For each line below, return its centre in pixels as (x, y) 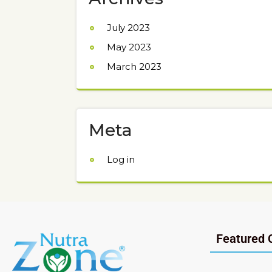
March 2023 (134, 67)
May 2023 (129, 47)
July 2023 (128, 28)
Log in (121, 160)
